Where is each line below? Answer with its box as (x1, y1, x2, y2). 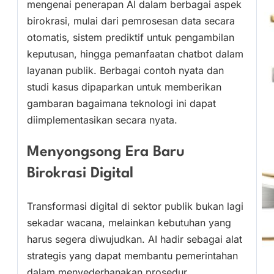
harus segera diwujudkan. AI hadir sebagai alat (27, 232, 242, 245)
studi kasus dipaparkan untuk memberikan (27, 81, 221, 94)
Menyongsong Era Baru (27, 144, 185, 160)
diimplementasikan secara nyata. (27, 114, 177, 127)
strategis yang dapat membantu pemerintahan (27, 249, 238, 262)
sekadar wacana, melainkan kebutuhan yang (27, 216, 231, 229)
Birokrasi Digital (27, 166, 133, 181)
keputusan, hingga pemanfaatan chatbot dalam (27, 48, 243, 61)
